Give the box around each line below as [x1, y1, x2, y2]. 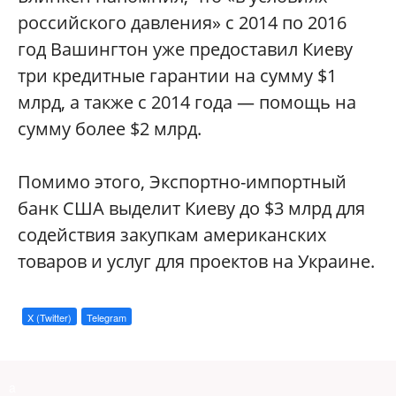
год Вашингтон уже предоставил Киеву [18, 37, 353, 61]
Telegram [87, 310, 126, 324]
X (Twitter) [27, 310, 72, 324]
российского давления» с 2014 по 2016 [18, 11, 346, 34]
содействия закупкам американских [18, 223, 326, 247]
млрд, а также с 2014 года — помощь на [18, 90, 356, 114]
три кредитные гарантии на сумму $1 [18, 64, 337, 88]
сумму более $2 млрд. [18, 117, 202, 141]
